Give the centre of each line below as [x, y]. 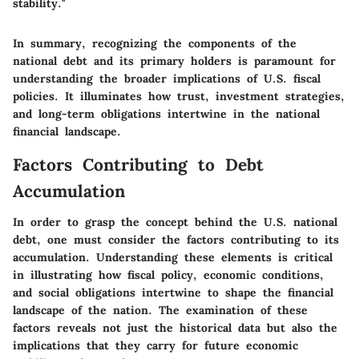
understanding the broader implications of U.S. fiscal [167, 79]
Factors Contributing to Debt [138, 165]
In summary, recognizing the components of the [155, 44]
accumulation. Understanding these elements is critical [173, 257]
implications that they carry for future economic [155, 345]
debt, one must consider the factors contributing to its [176, 239]
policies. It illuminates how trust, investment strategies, [179, 97]
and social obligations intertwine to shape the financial [173, 292]
